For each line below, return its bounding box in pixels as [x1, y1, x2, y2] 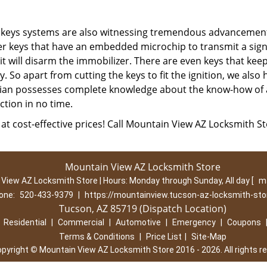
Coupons [226, 218, 261, 227]
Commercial [57, 218, 104, 227]
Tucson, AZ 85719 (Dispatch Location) [58, 202, 226, 215]
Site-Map [191, 232, 226, 241]
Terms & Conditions [58, 232, 135, 241]
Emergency [172, 218, 216, 227]
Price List [145, 232, 182, 241]
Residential [3, 218, 46, 227]
